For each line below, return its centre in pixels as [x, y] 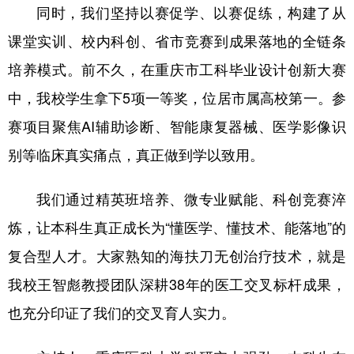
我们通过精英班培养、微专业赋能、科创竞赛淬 [191, 198]
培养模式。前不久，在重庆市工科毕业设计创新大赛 [177, 68]
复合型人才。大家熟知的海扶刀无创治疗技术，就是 [177, 255]
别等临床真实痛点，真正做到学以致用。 [136, 154]
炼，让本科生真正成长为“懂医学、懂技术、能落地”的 [177, 226]
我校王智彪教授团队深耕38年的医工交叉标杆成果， [177, 283]
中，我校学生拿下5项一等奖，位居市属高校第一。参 [177, 97]
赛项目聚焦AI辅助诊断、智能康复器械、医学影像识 [177, 125]
